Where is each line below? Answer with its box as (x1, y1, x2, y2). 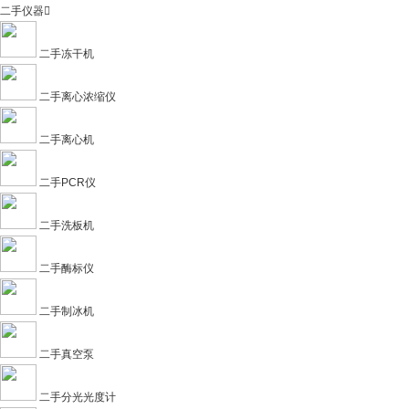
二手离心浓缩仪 (39, 90, 116, 103)
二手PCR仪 (39, 176, 96, 189)
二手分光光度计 (39, 391, 116, 404)
